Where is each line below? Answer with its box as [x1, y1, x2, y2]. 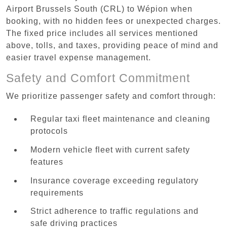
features [30, 157, 63, 166]
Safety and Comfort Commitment [6, 71, 190, 85]
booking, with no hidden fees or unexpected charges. [6, 16, 221, 25]
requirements [30, 188, 84, 197]
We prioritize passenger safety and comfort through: [6, 91, 216, 100]
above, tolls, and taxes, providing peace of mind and [6, 41, 218, 50]
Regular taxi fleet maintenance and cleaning [30, 115, 210, 124]
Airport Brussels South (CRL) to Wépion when [6, 4, 193, 13]
